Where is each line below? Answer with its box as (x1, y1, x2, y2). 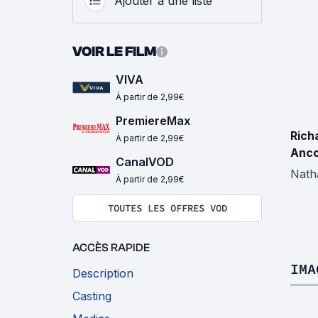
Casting (72, 289, 111, 304)
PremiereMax (116, 114, 190, 128)
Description (72, 266, 133, 281)
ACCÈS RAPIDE (72, 241, 150, 255)
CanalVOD (116, 155, 174, 170)
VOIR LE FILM (72, 43, 156, 60)
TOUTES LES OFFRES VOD (107, 202, 227, 215)
